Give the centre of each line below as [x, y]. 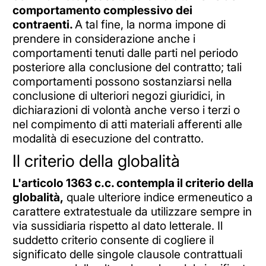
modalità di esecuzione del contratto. [109, 139]
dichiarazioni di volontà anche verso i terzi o [126, 110]
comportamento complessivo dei [102, 10]
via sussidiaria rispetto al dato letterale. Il [117, 225]
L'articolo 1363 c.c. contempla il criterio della [133, 183]
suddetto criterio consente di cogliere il [113, 240]
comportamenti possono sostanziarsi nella [122, 82]
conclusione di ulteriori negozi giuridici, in [118, 96]
